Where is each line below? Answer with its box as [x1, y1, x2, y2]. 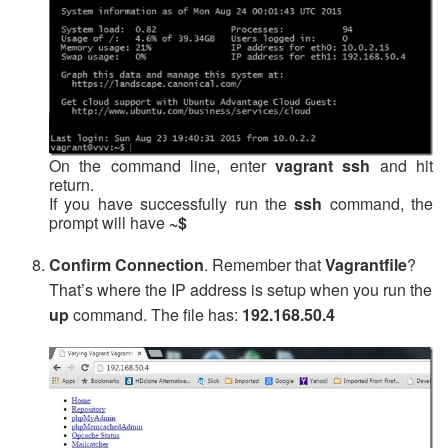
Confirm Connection [49, 253, 204, 277]
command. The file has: [69, 303, 242, 327]
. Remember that [204, 253, 325, 277]
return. [49, 173, 94, 197]
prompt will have [49, 211, 169, 235]
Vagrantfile [325, 253, 407, 277]
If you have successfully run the [49, 192, 295, 216]
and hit [370, 154, 433, 178]
